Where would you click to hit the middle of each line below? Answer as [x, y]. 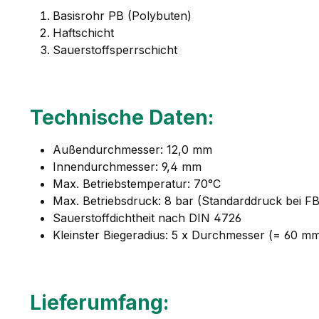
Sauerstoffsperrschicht [115, 49]
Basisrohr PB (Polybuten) [122, 15]
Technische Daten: [122, 117]
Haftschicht [83, 32]
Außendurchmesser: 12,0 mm [132, 149]
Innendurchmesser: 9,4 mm [127, 166]
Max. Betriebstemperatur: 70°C [137, 183]
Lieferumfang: [99, 302]
